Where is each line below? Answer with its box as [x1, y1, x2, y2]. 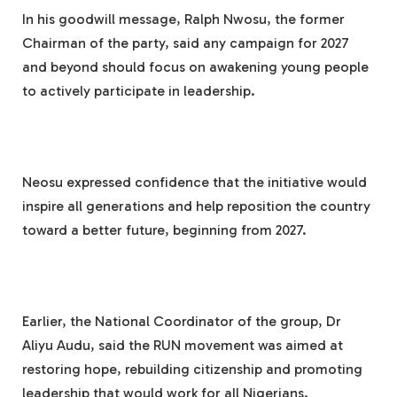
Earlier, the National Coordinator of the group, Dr [22, 312, 341, 330]
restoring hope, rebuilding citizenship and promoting [22, 360, 362, 378]
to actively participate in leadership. [22, 82, 255, 99]
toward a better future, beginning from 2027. [22, 221, 307, 238]
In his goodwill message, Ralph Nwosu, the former [22, 10, 345, 27]
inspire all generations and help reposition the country [22, 197, 370, 214]
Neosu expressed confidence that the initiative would [22, 173, 367, 191]
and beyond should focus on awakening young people [22, 58, 369, 75]
